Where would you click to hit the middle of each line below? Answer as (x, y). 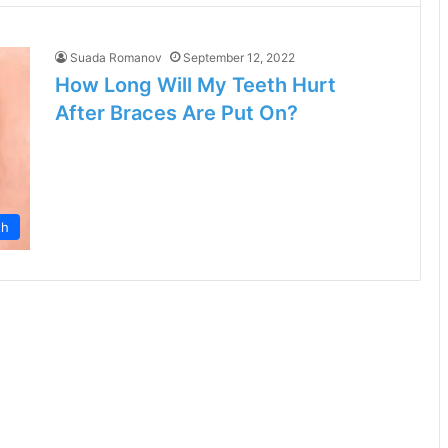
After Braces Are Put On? (176, 113)
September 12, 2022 (239, 57)
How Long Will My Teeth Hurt (195, 85)
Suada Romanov (116, 57)
